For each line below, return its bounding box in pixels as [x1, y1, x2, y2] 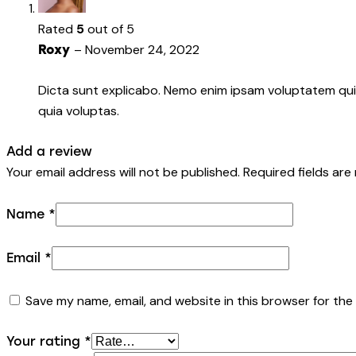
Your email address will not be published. [6, 164, 240, 181]
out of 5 [84, 21, 134, 38]
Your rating [6, 333, 84, 349]
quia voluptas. [38, 103, 119, 120]
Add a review [6, 144, 92, 160]
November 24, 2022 [85, 41, 199, 59]
